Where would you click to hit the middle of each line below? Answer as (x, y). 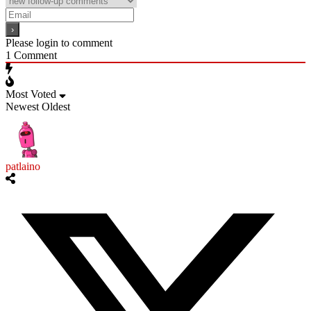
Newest (22, 106)
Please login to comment (59, 42)
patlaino (23, 166)
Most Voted (31, 94)
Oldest (56, 106)
